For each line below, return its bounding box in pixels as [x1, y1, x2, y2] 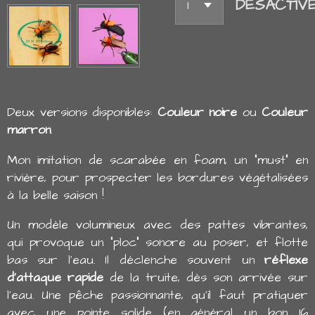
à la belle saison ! [7, 186, 104, 204]
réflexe [264, 251, 308, 269]
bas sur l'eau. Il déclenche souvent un [7, 251, 264, 269]
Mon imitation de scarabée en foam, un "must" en [7, 151, 308, 169]
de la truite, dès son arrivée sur [103, 269, 308, 286]
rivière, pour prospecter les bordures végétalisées [7, 169, 308, 186]
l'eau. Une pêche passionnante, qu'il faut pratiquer [7, 286, 308, 304]
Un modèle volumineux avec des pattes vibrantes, [7, 216, 308, 233]
